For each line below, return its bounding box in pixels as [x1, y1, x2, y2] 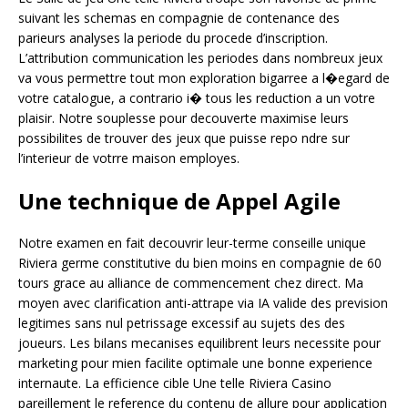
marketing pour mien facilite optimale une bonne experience [18, 354, 372, 372]
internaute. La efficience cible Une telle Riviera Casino [18, 374, 331, 393]
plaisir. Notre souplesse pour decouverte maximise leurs [18, 109, 349, 127]
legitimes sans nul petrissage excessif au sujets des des [18, 314, 345, 332]
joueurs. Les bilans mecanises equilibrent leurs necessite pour [18, 334, 381, 352]
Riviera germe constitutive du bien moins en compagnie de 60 [18, 254, 382, 272]
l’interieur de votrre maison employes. [18, 149, 240, 168]
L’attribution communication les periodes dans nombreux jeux [18, 49, 382, 67]
